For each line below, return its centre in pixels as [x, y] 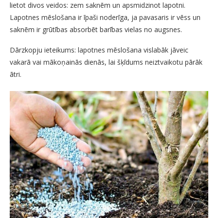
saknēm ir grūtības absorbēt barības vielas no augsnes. [96, 30]
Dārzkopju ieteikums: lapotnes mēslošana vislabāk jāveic [99, 50]
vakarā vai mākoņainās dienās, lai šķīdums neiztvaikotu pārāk [106, 62]
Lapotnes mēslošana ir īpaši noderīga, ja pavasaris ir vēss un [105, 18]
